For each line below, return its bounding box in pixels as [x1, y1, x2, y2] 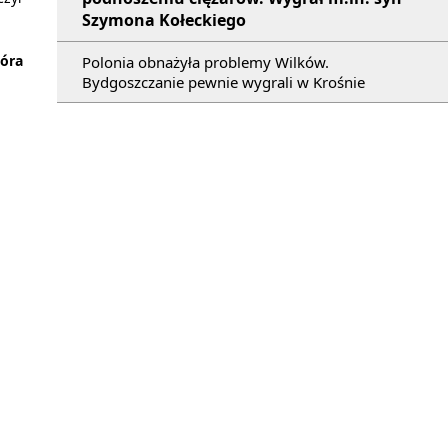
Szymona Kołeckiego [82, 8, 246, 31]
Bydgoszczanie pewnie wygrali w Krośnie [82, 71, 365, 92]
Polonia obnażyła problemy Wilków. [82, 51, 329, 72]
